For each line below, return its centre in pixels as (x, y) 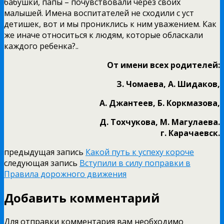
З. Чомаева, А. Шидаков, (168, 84)
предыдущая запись (45, 152)
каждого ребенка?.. (41, 46)
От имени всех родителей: (163, 65)
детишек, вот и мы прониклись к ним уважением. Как (110, 24)
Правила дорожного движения (65, 174)
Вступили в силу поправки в (135, 163)
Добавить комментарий (82, 197)
